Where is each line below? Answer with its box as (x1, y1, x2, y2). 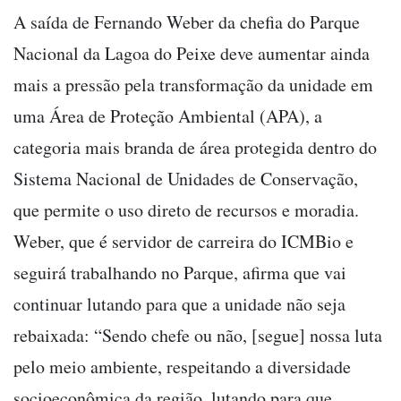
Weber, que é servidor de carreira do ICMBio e (13, 228, 354, 253)
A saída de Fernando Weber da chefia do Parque (13, 9, 360, 34)
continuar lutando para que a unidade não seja (13, 291, 346, 316)
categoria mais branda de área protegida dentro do (13, 134, 377, 159)
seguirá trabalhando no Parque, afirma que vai (13, 260, 346, 285)
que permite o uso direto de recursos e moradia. (13, 197, 359, 222)
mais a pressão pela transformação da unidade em (13, 72, 373, 97)
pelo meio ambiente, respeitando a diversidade (13, 354, 351, 379)
